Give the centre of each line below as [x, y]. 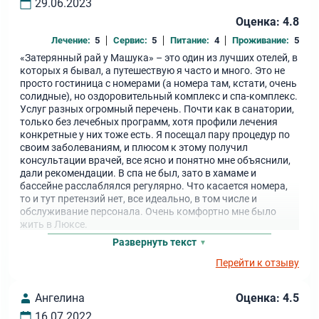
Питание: [190, 40]
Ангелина [59, 298]
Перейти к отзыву [257, 263]
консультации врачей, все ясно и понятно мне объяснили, [156, 161]
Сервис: [130, 40]
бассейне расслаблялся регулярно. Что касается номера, [154, 187]
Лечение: [70, 40]
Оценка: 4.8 [267, 22]
